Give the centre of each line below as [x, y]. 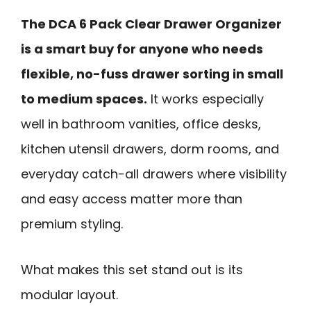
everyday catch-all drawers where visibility [154, 174]
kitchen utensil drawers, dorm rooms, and [150, 149]
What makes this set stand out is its [132, 270]
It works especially [205, 99]
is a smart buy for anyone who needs [142, 49]
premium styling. [72, 224]
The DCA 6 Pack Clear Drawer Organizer [151, 24]
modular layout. [69, 295]
